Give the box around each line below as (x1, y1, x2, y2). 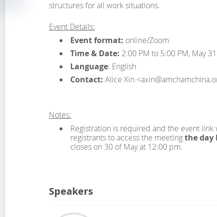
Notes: (49, 109, 72, 120)
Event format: (70, 35, 125, 46)
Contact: (70, 74, 105, 85)
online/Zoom (125, 35, 169, 46)
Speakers (49, 185, 93, 198)
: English (108, 61, 136, 72)
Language (70, 61, 108, 72)
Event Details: (49, 21, 95, 32)
